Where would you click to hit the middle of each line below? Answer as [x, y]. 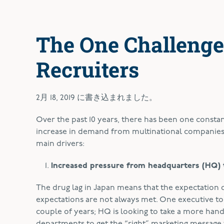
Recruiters [87, 69]
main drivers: [60, 144]
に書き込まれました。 [116, 98]
